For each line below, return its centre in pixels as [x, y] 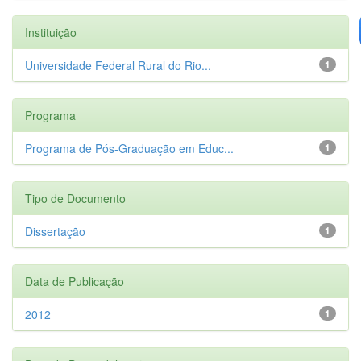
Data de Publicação [75, 281]
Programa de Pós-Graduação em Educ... [129, 148]
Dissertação [55, 231]
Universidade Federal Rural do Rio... [118, 65]
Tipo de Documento [75, 198]
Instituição [51, 32]
